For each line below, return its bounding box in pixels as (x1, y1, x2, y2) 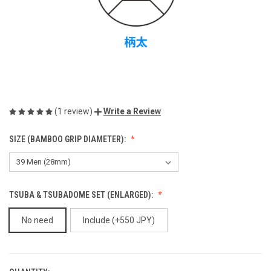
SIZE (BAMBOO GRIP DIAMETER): (9, 134, 128, 145)
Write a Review (103, 106, 161, 117)
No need (21, 215, 53, 226)
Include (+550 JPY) (82, 215, 155, 226)
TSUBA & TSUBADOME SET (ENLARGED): (9, 190, 155, 200)
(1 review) (54, 106, 94, 116)
